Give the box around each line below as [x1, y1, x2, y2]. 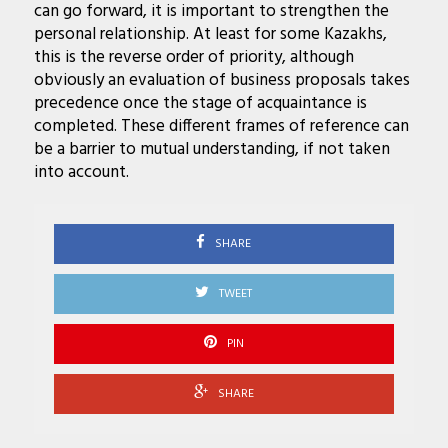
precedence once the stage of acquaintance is [33, 89, 367, 117]
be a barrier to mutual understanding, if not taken [33, 135, 390, 163]
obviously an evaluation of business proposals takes [33, 66, 410, 94]
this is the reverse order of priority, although [33, 43, 354, 71]
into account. [33, 158, 129, 186]
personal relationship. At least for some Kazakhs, [33, 20, 387, 48]
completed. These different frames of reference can [33, 112, 409, 140]
